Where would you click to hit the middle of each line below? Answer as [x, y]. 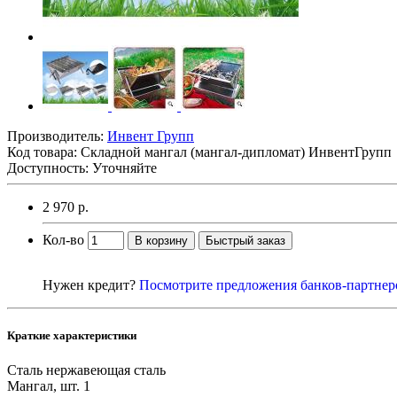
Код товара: [44, 152]
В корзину [161, 240]
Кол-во [63, 239]
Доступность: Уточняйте [82, 167]
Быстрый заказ [245, 240]
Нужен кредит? [91, 284]
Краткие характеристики [72, 336]
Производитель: [57, 136]
